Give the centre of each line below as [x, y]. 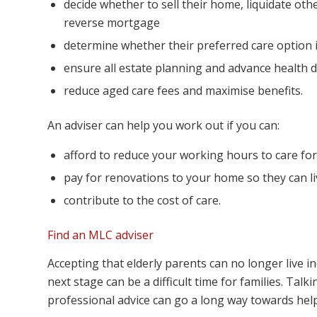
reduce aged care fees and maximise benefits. [183, 90]
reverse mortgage [112, 22]
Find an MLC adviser [100, 235]
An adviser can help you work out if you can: [163, 125]
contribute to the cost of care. [142, 201]
